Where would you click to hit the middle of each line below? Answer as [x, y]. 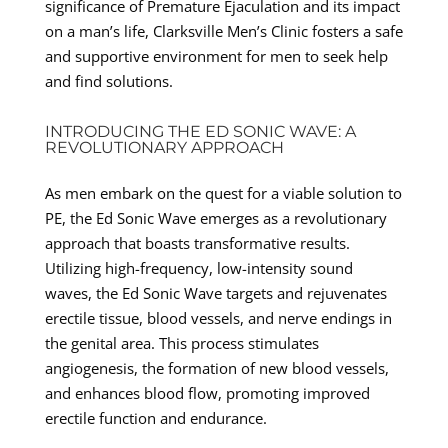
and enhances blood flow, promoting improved [207, 392]
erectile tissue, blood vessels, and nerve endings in [218, 317]
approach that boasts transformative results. [197, 242]
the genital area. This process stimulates [181, 342]
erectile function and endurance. [155, 417]
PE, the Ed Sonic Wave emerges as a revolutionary [215, 217]
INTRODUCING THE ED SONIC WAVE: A [200, 131]
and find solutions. [108, 80]
